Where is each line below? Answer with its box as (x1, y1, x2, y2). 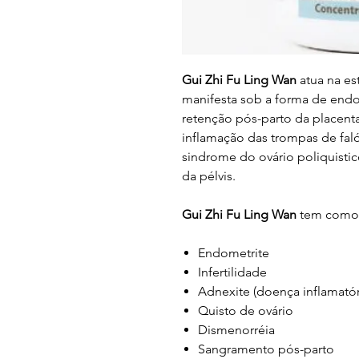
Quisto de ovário (198, 303, 293, 318)
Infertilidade (198, 264, 267, 280)
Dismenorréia (198, 322, 275, 337)
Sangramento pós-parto (198, 341, 334, 357)
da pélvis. (182, 168, 236, 184)
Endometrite (198, 245, 269, 260)
